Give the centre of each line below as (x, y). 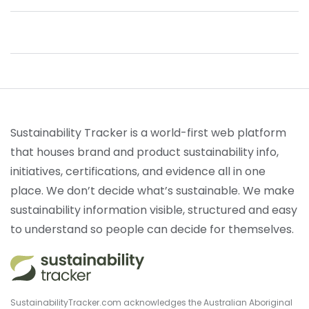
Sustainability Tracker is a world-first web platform (148, 133)
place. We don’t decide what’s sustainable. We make (152, 191)
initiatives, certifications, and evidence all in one (138, 171)
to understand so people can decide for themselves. (152, 229)
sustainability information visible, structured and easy (154, 210)
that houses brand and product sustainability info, (144, 152)
